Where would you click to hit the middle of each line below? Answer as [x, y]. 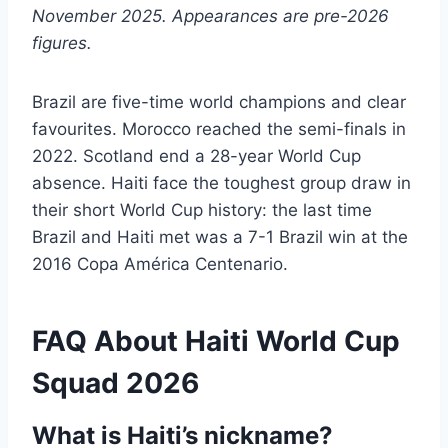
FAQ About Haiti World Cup [216, 341]
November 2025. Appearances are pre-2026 [210, 16]
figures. [62, 43]
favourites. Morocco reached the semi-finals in [219, 129]
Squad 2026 [115, 383]
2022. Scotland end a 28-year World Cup [196, 156]
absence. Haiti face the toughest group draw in [221, 183]
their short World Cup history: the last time [202, 210]
